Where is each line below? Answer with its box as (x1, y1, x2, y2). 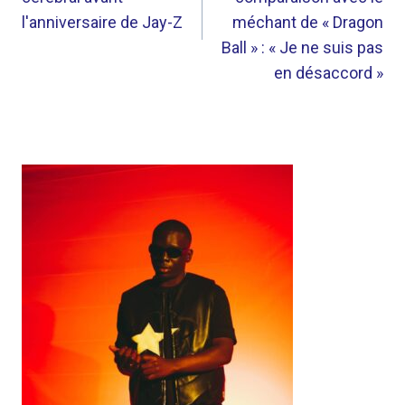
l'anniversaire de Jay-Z (22, 13, 183, 32)
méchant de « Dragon (232, 13, 383, 32)
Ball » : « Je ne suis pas (221, 38, 383, 57)
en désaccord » (274, 63, 383, 82)
